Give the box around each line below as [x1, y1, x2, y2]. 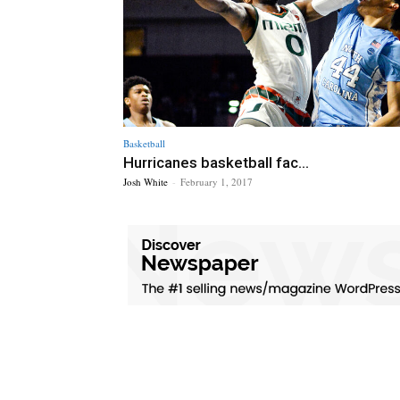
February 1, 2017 [180, 174, 253, 188]
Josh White [123, 174, 168, 188]
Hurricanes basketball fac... [123, 153, 309, 171]
